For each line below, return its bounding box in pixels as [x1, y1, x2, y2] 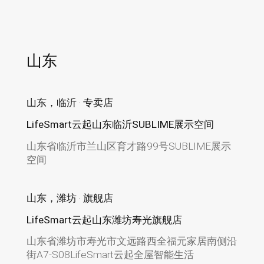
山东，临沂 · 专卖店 [26, 96, 113, 108]
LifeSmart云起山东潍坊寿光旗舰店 [26, 213, 182, 226]
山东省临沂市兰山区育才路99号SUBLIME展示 [26, 140, 231, 152]
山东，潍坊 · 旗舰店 [26, 192, 113, 204]
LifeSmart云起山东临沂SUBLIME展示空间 [26, 118, 214, 130]
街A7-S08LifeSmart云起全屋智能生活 [26, 249, 194, 261]
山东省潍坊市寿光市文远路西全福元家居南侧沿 [26, 235, 237, 247]
